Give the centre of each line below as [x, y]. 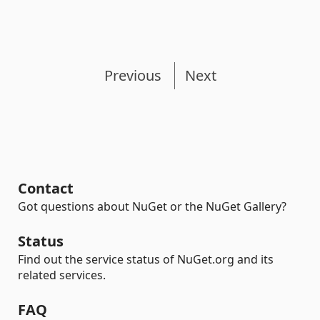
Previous [132, 75]
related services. [62, 275]
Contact [46, 188]
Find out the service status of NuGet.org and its [146, 259]
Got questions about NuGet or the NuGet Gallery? [152, 206]
